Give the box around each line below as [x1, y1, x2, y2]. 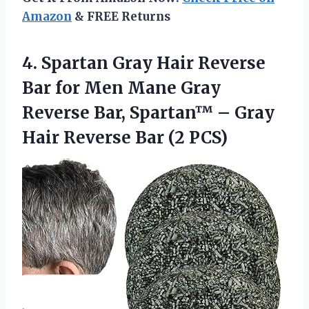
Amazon [22, 8, 72, 24]
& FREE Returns [72, 8, 170, 24]
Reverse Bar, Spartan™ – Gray [22, 101, 275, 123]
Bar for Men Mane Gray [22, 77, 221, 99]
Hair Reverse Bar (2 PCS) [22, 126, 228, 148]
